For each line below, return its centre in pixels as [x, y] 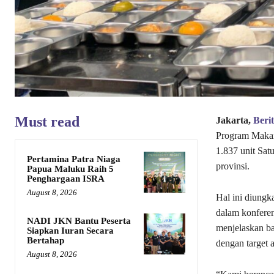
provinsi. [232, 166]
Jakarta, [234, 120]
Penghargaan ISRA [66, 178]
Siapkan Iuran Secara [70, 230]
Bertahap [46, 240]
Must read [47, 121]
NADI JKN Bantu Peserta [79, 220]
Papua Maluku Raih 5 [70, 168]
